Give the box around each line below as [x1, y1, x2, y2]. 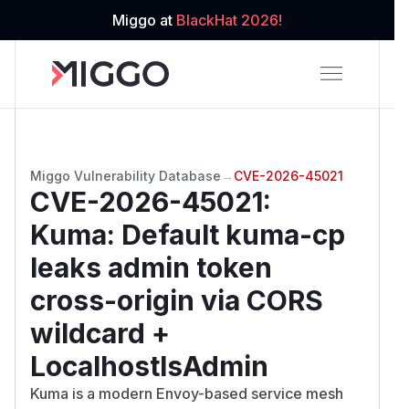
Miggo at [112, 11, 176, 29]
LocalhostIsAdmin [30, 349, 268, 383]
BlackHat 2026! [176, 11, 282, 29]
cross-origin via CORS [30, 283, 323, 317]
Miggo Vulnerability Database [30, 167, 221, 184]
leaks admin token [30, 250, 272, 284]
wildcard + [30, 316, 170, 350]
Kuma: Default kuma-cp [30, 217, 345, 251]
